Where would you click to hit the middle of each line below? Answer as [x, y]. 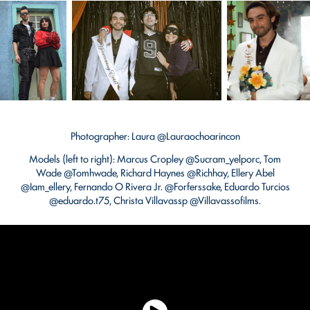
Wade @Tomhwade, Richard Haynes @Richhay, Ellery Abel [155, 172]
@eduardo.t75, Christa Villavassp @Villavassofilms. [155, 199]
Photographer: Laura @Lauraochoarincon [155, 135]
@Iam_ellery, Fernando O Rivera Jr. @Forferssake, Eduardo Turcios [155, 185]
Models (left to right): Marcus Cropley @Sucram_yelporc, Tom [155, 158]
